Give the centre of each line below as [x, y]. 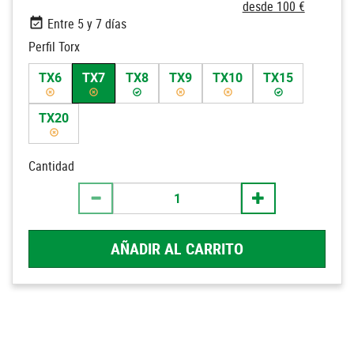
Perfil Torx [54, 46]
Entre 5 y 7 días [87, 23]
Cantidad [51, 166]
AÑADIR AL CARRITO [177, 248]
